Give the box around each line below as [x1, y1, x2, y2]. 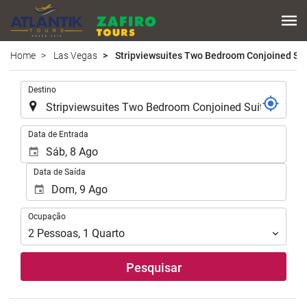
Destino [28, 84, 56, 95]
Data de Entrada [28, 129, 88, 139]
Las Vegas [53, 49, 97, 61]
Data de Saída [33, 167, 86, 177]
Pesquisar [125, 260, 182, 275]
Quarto [92, 227, 125, 241]
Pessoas [37, 227, 78, 241]
